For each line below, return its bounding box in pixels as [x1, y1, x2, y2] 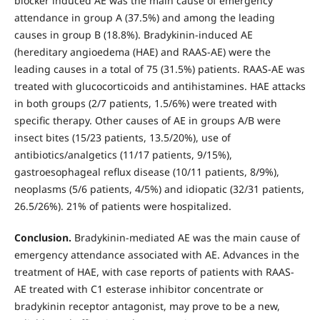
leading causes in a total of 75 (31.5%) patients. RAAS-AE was [14, 62, 305, 76]
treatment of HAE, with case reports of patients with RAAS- [14, 265, 294, 279]
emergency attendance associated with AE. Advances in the [14, 248, 299, 262]
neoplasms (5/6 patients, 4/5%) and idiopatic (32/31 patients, [14, 182, 304, 196]
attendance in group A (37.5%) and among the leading [14, 11, 275, 25]
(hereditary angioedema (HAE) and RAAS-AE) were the [14, 45, 271, 59]
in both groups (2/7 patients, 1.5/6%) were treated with [14, 96, 277, 111]
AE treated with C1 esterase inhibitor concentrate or [14, 282, 264, 296]
